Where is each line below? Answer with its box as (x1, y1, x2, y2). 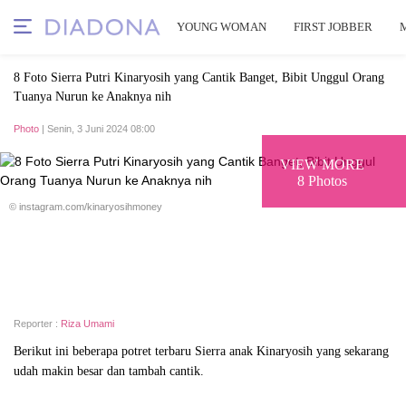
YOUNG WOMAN (177, 20, 266, 34)
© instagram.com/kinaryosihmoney (9, 201, 162, 212)
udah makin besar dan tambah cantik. (14, 364, 204, 378)
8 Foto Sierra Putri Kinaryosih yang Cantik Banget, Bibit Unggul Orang (14, 71, 384, 84)
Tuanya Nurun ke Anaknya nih (14, 90, 171, 103)
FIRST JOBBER (294, 20, 372, 34)
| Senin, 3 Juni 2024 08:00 (39, 123, 155, 134)
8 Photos (297, 172, 347, 188)
